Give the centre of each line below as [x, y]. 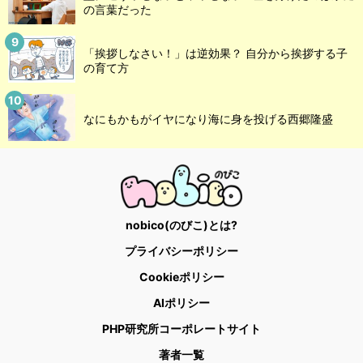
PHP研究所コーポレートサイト [181, 328]
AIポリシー [181, 302]
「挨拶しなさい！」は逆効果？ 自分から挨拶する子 [216, 53]
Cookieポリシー [181, 276]
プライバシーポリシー [181, 250]
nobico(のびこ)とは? [181, 224]
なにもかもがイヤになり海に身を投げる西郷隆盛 [208, 119]
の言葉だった [117, 10]
